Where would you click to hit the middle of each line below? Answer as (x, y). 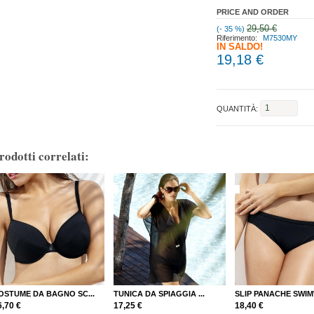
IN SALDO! (240, 47)
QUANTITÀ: (237, 108)
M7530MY (280, 37)
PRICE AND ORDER (253, 12)
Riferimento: (238, 37)
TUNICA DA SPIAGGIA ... (159, 293)
